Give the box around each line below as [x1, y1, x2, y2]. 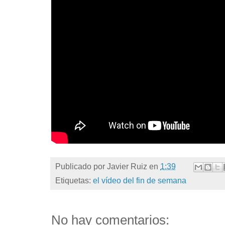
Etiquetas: [55, 176, 93, 185]
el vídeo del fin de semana [93, 176, 186, 185]
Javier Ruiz [107, 162, 147, 171]
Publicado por [55, 162, 107, 171]
